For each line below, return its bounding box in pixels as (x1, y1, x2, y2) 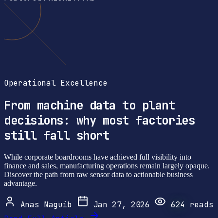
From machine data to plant (4, 97, 175, 113)
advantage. (4, 179, 37, 187)
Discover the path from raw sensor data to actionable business (4, 170, 193, 179)
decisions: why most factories (4, 112, 195, 128)
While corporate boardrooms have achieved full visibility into (4, 152, 191, 161)
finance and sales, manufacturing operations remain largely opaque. (4, 161, 210, 170)
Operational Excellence (4, 77, 108, 88)
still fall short (4, 127, 109, 143)
